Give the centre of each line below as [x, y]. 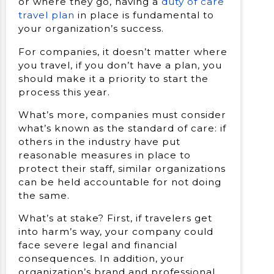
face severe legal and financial [98, 245]
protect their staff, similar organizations [122, 168]
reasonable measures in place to [105, 155]
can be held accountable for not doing [120, 182]
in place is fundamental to [144, 15]
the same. [44, 195]
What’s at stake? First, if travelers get [115, 218]
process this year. [64, 92]
